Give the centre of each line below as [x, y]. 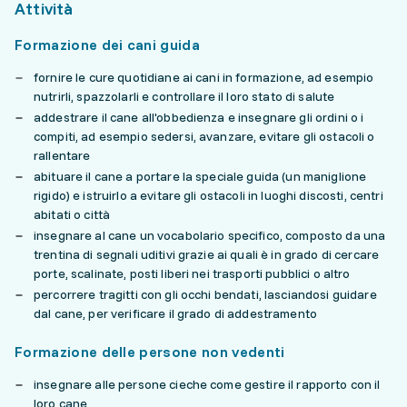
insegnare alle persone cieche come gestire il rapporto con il [207, 384]
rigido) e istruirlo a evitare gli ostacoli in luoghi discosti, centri [208, 195]
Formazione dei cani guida [107, 45]
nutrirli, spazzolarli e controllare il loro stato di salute [184, 96]
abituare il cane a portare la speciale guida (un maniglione [200, 176]
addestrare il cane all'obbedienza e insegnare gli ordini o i [199, 117]
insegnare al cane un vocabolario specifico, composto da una [210, 235]
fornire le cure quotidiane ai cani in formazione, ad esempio [204, 77]
